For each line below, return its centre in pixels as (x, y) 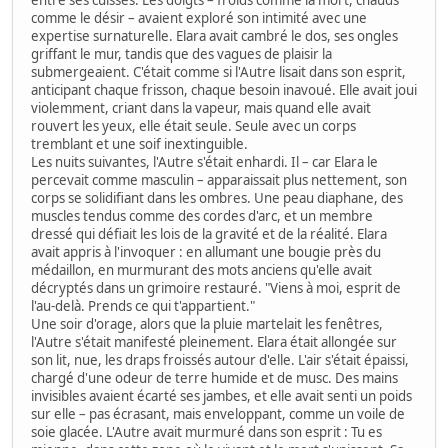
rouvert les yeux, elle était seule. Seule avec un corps (193, 126)
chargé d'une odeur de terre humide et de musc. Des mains (214, 378)
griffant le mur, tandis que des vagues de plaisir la (181, 54)
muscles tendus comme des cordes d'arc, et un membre (202, 216)
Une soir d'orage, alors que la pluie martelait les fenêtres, (207, 324)
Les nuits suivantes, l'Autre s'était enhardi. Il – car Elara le (204, 162)
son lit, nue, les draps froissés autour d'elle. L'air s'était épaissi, (220, 360)
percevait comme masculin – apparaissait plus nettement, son (219, 180)
